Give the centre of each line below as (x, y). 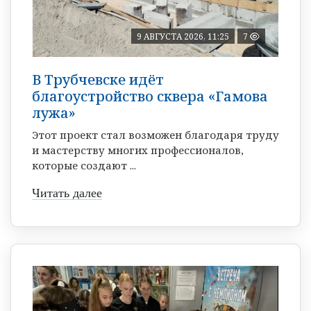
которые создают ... (84, 165)
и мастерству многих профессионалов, (138, 150)
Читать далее (67, 193)
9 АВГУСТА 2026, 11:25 (183, 36)
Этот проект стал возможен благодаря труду (155, 134)
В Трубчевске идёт (98, 79)
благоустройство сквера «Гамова (150, 96)
